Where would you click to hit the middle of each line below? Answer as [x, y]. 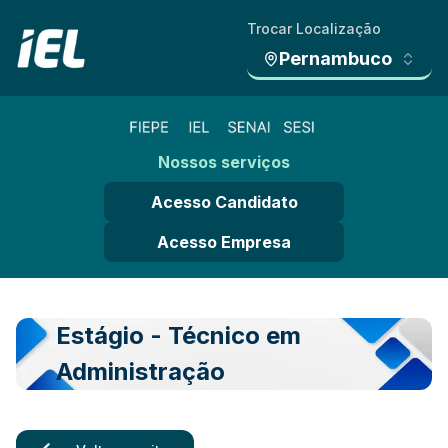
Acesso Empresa [224, 241]
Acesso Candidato [224, 201]
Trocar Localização [314, 28]
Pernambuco [335, 58]
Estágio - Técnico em [178, 335]
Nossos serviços [224, 161]
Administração [140, 371]
